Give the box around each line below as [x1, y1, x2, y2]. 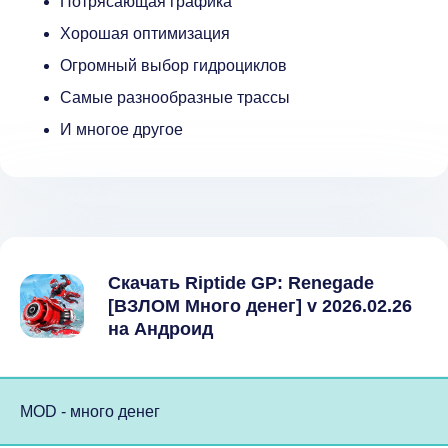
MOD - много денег [20, 402, 160, 420]
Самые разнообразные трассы [60, 89, 290, 106]
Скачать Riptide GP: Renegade [108, 272, 374, 293]
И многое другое [60, 121, 183, 138]
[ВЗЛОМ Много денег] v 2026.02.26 [108, 295, 412, 316]
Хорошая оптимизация [60, 25, 230, 42]
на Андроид [108, 318, 213, 339]
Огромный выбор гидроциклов [60, 57, 287, 74]
